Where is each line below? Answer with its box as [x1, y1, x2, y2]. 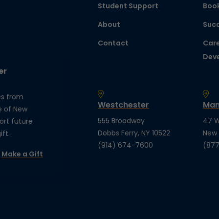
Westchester [97, 99, 149, 110]
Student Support [97, 1, 158, 11]
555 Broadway [97, 116, 145, 126]
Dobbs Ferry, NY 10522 [97, 128, 170, 138]
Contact [97, 38, 129, 48]
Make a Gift [1, 149, 43, 159]
